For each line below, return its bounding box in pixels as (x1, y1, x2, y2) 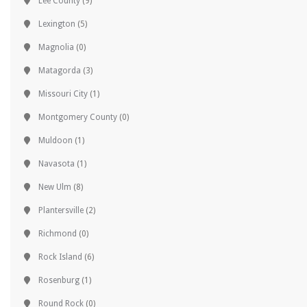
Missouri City (38, 88, 88, 99)
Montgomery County (38, 112, 117, 122)
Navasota (38, 158, 75, 169)
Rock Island (38, 251, 82, 262)
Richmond (38, 228, 77, 238)
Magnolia (38, 42, 74, 52)
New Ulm (38, 182, 71, 192)
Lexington (38, 19, 75, 29)
